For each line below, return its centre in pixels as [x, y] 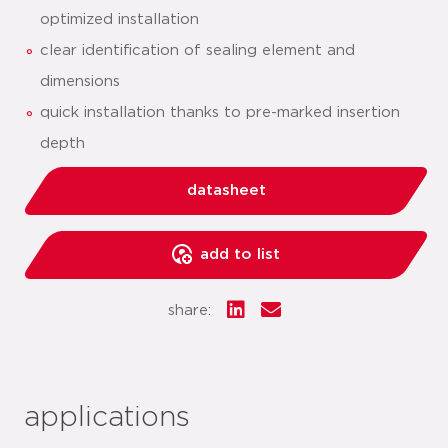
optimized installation [119, 19]
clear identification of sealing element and [197, 50]
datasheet [226, 190]
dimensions [80, 81]
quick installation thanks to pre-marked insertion [220, 112]
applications [107, 418]
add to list [240, 254]
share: [189, 310]
